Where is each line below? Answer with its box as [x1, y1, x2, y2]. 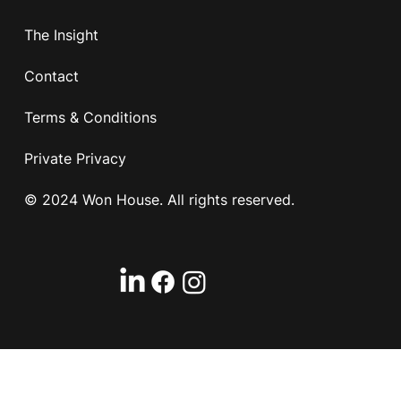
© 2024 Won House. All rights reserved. [23, 190, 294, 209]
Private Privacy [23, 149, 126, 167]
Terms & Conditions [23, 107, 157, 126]
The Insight [23, 25, 98, 44]
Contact [23, 66, 79, 85]
